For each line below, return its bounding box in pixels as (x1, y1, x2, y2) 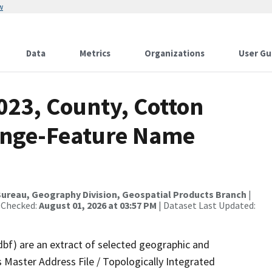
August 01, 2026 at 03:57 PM (39, 199, 157, 211)
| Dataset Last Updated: (157, 199, 256, 211)
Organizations (144, 47, 205, 59)
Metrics (80, 47, 110, 59)
